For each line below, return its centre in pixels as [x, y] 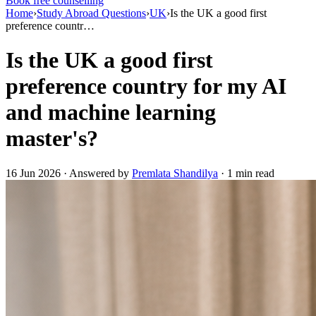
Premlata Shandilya [175, 173]
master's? [52, 139]
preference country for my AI [146, 86]
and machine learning [111, 113]
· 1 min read [246, 173]
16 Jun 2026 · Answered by [69, 173]
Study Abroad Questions [91, 13]
